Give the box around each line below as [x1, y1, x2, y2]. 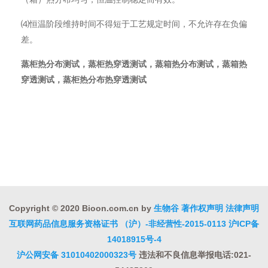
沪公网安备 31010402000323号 [17, 250, 136, 260]
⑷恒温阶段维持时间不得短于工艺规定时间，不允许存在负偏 [21, 19, 247, 29]
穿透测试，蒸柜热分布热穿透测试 [21, 75, 147, 84]
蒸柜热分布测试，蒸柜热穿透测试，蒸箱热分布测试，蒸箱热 [21, 59, 247, 69]
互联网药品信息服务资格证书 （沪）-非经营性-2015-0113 [9, 219, 226, 229]
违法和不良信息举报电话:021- [136, 250, 251, 260]
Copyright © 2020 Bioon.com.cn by [9, 203, 154, 213]
